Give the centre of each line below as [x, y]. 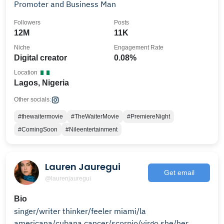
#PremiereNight [148, 116]
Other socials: [32, 99]
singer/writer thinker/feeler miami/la [80, 211]
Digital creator [40, 58]
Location [26, 72]
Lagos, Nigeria [41, 83]
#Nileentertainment [91, 129]
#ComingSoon [38, 129]
